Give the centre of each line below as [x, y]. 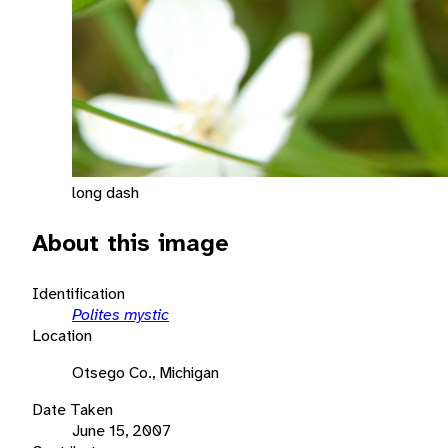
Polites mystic [120, 314]
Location [62, 335]
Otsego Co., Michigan [145, 372]
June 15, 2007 [121, 430]
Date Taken [72, 409]
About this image [130, 242]
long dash [105, 192]
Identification [78, 293]
